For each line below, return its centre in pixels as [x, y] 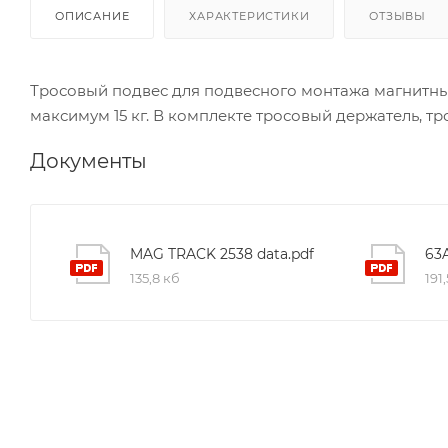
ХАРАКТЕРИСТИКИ [249, 15]
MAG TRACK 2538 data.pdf [222, 253]
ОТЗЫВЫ [398, 15]
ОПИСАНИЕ [92, 15]
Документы [88, 160]
